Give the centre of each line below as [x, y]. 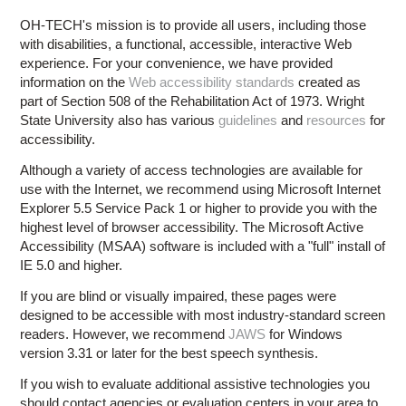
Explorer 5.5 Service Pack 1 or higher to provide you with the [199, 208]
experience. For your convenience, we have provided [177, 63]
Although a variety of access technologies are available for [192, 169]
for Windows [304, 333]
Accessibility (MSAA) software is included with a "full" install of [203, 246]
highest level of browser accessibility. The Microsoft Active [192, 227]
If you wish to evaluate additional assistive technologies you [195, 383]
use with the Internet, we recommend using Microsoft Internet [201, 188]
